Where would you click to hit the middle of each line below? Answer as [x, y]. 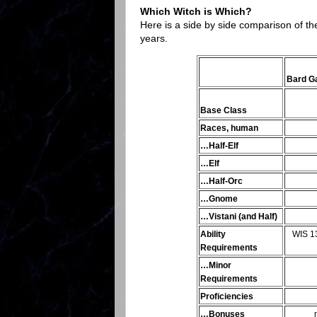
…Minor [216, 266]
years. [154, 39]
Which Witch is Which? [196, 12]
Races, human [229, 128]
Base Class [224, 111]
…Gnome [219, 199]
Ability [213, 235]
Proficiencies [227, 297]
